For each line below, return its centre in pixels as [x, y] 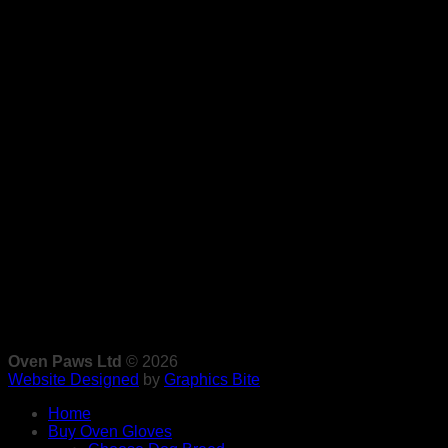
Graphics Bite [212, 379]
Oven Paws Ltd [65, 361]
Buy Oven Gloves [110, 431]
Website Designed [73, 379]
